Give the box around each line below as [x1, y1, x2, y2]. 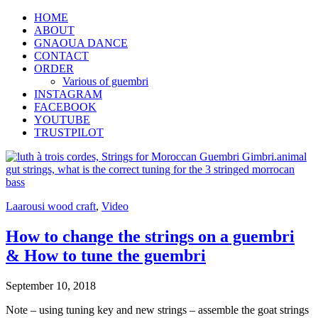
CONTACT [34, 50, 89, 62]
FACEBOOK [34, 101, 97, 113]
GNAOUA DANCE [34, 37, 128, 49]
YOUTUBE [34, 114, 90, 126]
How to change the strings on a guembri [6, 226, 295, 246]
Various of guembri [62, 75, 148, 87]
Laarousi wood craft [6, 200, 96, 212]
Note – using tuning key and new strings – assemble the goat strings [6, 303, 309, 316]
